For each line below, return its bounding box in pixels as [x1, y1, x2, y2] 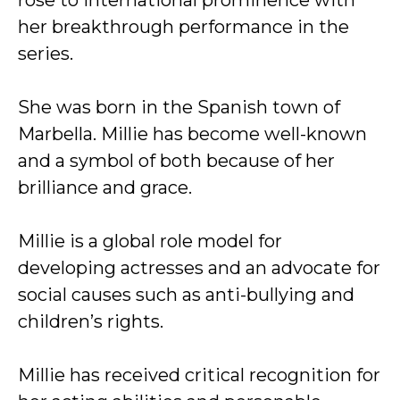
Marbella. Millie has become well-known [18, 123, 367, 145]
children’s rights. [18, 311, 163, 332]
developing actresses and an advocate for [18, 257, 380, 279]
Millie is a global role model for [18, 230, 282, 252]
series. [18, 43, 73, 64]
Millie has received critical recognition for [18, 364, 380, 386]
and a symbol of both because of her [18, 150, 335, 171]
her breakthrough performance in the [18, 16, 349, 37]
